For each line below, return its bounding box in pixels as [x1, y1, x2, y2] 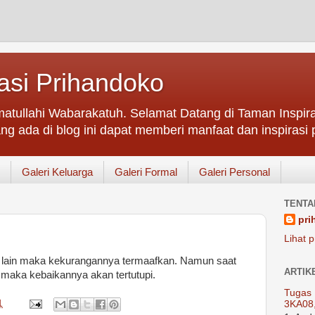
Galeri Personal [198, 166, 270, 179]
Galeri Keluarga [21, 166, 93, 179]
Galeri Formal [114, 166, 177, 179]
